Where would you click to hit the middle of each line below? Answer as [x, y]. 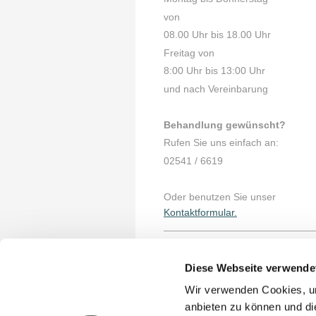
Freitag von [190, 53]
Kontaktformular [199, 212]
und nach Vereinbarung [217, 89]
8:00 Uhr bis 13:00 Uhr [214, 71]
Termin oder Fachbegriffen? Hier [236, 305]
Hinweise [194, 262]
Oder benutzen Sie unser [220, 196]
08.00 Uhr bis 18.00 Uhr [217, 35]
